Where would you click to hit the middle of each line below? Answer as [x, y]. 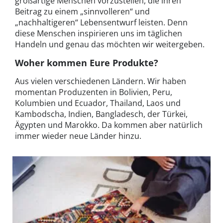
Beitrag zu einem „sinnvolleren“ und [82, 11]
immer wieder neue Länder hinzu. [78, 136]
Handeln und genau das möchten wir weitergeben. [110, 44]
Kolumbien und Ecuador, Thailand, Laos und [98, 103]
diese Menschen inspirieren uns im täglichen [99, 33]
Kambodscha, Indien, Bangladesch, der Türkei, [101, 114]
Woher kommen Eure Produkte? [87, 62]
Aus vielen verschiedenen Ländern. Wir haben [101, 81]
